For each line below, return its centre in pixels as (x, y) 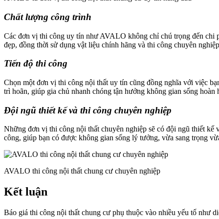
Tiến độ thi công (36, 64)
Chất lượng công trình (48, 17)
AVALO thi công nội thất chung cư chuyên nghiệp (82, 171)
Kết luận (26, 192)
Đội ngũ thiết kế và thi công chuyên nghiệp (88, 110)
